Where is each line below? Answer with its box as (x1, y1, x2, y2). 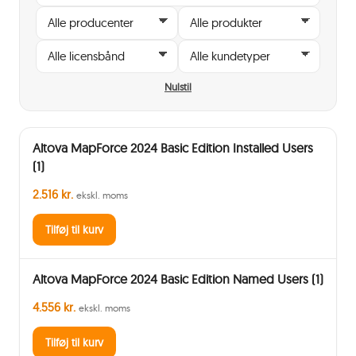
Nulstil (164, 80, 192, 93)
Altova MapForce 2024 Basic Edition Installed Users (33, 140, 313, 156)
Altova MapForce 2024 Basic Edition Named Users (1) (33, 271, 323, 287)
